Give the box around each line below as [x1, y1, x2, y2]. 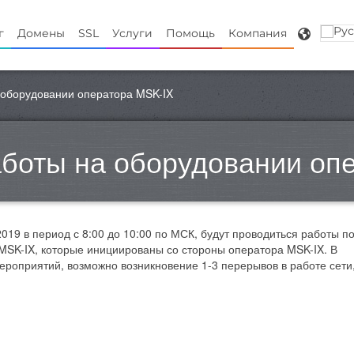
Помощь [166, 26, 215, 40]
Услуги [112, 26, 153, 40]
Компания [228, 26, 287, 40]
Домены [17, 26, 65, 40]
